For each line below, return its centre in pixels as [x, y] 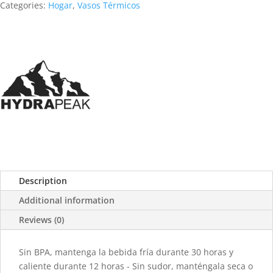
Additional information [67, 200]
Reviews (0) [41, 219]
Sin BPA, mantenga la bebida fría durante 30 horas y [126, 252]
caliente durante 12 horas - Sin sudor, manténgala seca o [136, 266]
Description [43, 180]
